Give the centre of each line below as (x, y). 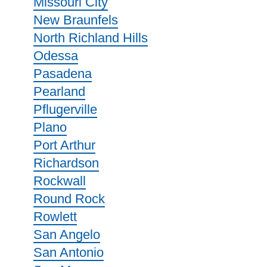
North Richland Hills (91, 38)
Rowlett (55, 217)
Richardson (66, 163)
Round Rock (69, 199)
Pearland (59, 91)
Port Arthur (64, 145)
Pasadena (63, 74)
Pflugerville (65, 109)
